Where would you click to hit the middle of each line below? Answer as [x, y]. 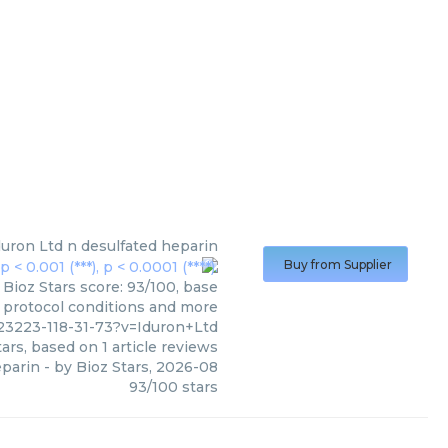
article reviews [163, 347]
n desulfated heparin [142, 246]
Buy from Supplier [338, 264]
